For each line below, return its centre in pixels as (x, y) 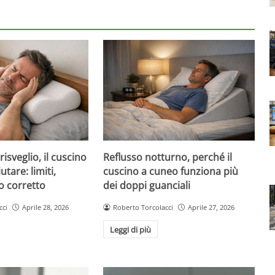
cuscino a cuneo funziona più (171, 171)
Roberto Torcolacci (143, 207)
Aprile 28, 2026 (45, 207)
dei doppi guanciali (147, 185)
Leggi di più (130, 229)
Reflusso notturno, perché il (168, 157)
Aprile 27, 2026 (211, 207)
